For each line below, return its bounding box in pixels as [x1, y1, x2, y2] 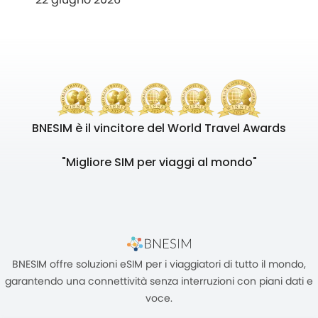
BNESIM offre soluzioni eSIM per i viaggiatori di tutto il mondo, [12, 257, 306, 271]
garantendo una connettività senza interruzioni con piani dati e [5, 274, 313, 288]
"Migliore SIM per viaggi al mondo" [61, 154, 257, 170]
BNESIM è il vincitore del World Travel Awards [32, 120, 286, 136]
